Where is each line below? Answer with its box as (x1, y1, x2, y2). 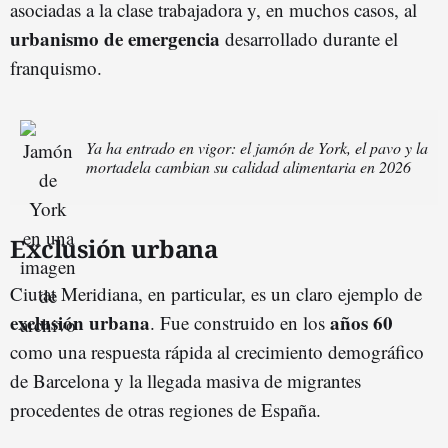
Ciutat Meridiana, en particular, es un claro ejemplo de (10, 280, 422, 306)
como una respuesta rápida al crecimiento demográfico (10, 338, 424, 364)
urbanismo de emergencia (10, 24, 220, 52)
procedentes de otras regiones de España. (10, 396, 321, 422)
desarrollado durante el (220, 25, 398, 51)
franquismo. (10, 54, 102, 80)
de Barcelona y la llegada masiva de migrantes (10, 367, 361, 393)
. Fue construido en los (150, 309, 330, 335)
